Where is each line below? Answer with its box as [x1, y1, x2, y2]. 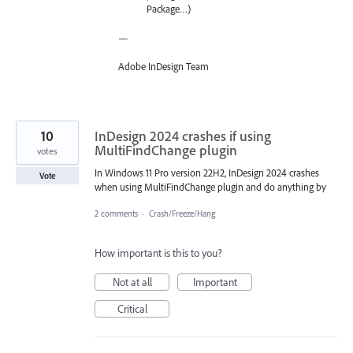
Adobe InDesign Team [118, 59, 209, 72]
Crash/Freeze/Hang [149, 207, 215, 219]
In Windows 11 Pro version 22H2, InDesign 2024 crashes [95, 165, 319, 179]
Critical [117, 301, 147, 316]
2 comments [95, 207, 138, 219]
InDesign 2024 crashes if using [95, 126, 271, 145]
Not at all [112, 274, 152, 289]
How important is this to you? [95, 245, 222, 260]
